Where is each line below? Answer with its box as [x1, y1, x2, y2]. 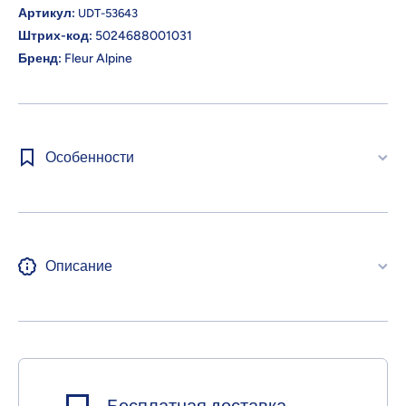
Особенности [45, 147, 134, 167]
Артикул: [18, 5, 75, 21]
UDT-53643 [78, 5, 138, 20]
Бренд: [18, 50, 62, 66]
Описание [45, 256, 112, 275]
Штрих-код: [18, 27, 92, 43]
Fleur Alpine [62, 50, 132, 66]
